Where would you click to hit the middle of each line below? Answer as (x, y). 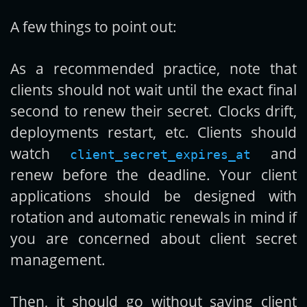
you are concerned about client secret (153, 238)
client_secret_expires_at (160, 155)
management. (58, 260)
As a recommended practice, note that (153, 69)
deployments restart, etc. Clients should (153, 132)
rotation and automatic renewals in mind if (153, 217)
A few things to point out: (94, 27)
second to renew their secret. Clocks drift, (153, 111)
